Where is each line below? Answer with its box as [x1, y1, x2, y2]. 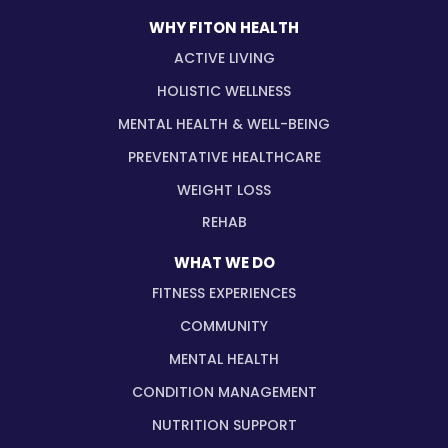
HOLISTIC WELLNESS [157, 80, 291, 101]
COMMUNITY [180, 315, 268, 336]
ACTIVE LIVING [173, 47, 275, 68]
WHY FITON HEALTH [149, 16, 299, 38]
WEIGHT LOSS [177, 179, 271, 200]
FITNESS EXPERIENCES [152, 282, 296, 303]
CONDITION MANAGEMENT [131, 381, 317, 402]
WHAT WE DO [173, 251, 275, 273]
